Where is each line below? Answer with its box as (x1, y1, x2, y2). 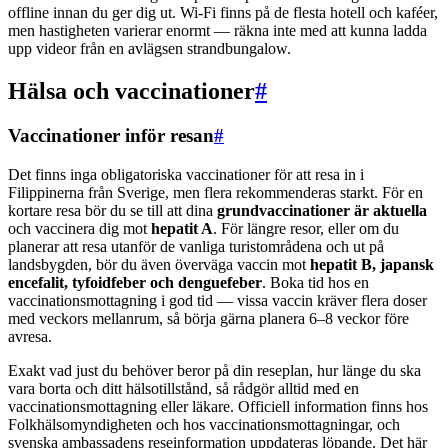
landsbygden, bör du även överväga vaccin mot (8, 255, 310, 273)
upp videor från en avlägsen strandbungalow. (8, 40, 291, 57)
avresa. (8, 327, 52, 345)
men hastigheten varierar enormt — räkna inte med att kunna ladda (8, 22, 427, 39)
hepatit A (151, 219, 213, 237)
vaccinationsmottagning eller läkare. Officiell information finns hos (8, 397, 428, 415)
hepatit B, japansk (310, 255, 434, 273)
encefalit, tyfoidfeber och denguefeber (8, 273, 262, 291)
